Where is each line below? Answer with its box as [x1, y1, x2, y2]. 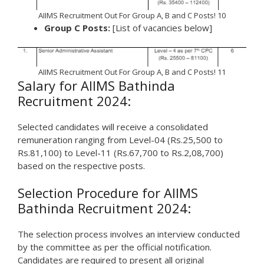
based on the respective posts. [18, 159, 145, 171]
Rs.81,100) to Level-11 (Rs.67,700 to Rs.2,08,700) [18, 146, 223, 159]
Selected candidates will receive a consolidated [18, 120, 208, 133]
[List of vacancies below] [110, 21, 212, 34]
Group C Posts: [44, 21, 110, 34]
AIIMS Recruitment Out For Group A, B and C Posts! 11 [38, 66, 226, 77]
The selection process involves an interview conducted [18, 228, 240, 240]
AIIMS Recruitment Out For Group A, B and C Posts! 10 [38, 9, 226, 21]
